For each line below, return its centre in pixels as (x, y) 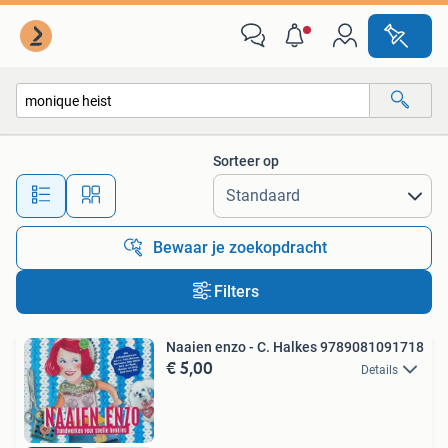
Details (379, 370)
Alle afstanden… (210, 186)
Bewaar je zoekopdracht (240, 247)
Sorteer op (246, 161)
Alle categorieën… (90, 143)
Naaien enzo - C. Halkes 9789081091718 (295, 347)
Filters (236, 291)
